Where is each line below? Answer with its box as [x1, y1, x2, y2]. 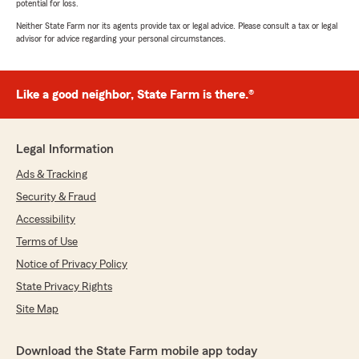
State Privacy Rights [16, 281, 112, 293]
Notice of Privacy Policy [16, 259, 127, 271]
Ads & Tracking [16, 169, 87, 181]
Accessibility [16, 214, 75, 226]
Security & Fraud [16, 192, 96, 204]
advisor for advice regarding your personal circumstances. [16, 34, 226, 44]
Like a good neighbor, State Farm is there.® [16, 88, 254, 102]
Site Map [16, 304, 58, 316]
